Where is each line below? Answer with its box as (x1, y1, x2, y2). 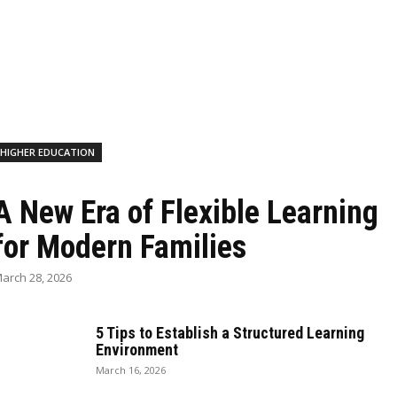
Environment (95, 339, 178, 359)
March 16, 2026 (95, 362, 166, 377)
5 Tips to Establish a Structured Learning (95, 323, 364, 342)
